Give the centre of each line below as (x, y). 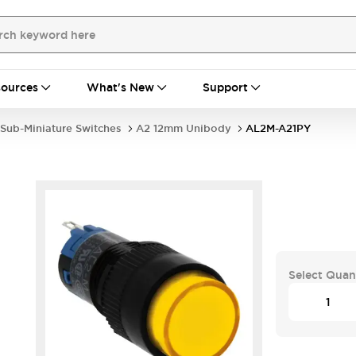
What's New (120, 87)
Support (225, 87)
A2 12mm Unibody (184, 128)
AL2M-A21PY (278, 128)
